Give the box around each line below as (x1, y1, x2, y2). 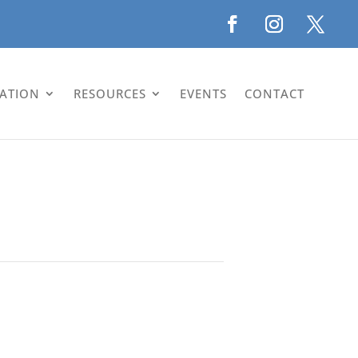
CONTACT (245, 85, 305, 101)
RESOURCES (74, 85, 147, 101)
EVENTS (180, 85, 228, 101)
